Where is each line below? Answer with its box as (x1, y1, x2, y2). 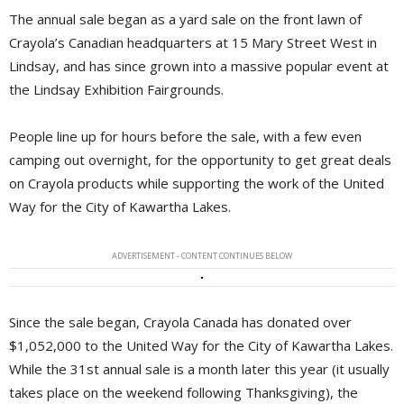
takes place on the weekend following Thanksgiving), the (9, 383, 358, 402)
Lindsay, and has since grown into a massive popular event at (9, 57, 389, 76)
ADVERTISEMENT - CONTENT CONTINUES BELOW (112, 250, 292, 262)
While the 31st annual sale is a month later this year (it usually (9, 360, 390, 379)
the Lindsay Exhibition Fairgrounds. (9, 80, 224, 99)
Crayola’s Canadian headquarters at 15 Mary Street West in (9, 33, 377, 52)
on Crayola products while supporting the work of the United (9, 174, 384, 193)
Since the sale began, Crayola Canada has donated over (9, 313, 352, 332)
